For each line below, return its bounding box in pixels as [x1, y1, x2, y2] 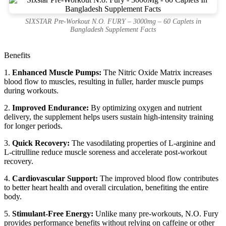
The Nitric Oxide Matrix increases [101, 68, 212, 77]
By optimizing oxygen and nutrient [89, 103, 202, 112]
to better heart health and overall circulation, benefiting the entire [4, 183, 208, 192]
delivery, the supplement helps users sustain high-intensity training [4, 112, 213, 121]
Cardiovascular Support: [12, 174, 98, 183]
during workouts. [4, 86, 59, 95]
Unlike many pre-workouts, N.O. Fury [93, 209, 218, 218]
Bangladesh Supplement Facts [70, 25, 156, 33]
